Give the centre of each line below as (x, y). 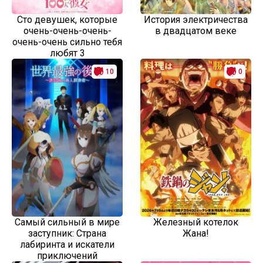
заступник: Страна (67, 233)
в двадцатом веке (196, 31)
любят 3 (67, 53)
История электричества (196, 20)
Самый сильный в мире (67, 222)
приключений (67, 256)
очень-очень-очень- (67, 31)
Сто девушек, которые (67, 20)
